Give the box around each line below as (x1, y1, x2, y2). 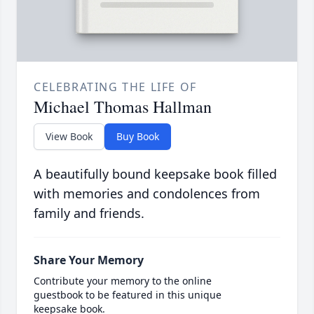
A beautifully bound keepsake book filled (34, 165, 277, 183)
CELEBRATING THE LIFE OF (34, 79, 197, 95)
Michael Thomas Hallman (34, 95, 212, 118)
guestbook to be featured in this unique (34, 288, 221, 302)
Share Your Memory (34, 252, 144, 268)
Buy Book (116, 130, 159, 144)
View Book (46, 130, 93, 144)
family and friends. (34, 205, 144, 222)
